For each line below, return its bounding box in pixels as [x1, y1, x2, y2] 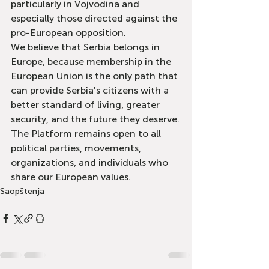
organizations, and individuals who [11, 157, 171, 168]
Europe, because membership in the [11, 56, 174, 67]
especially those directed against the [11, 13, 180, 24]
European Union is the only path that [11, 70, 180, 82]
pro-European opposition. [11, 27, 126, 38]
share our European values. [11, 171, 131, 183]
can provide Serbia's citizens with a [11, 85, 171, 96]
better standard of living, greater [11, 99, 162, 110]
